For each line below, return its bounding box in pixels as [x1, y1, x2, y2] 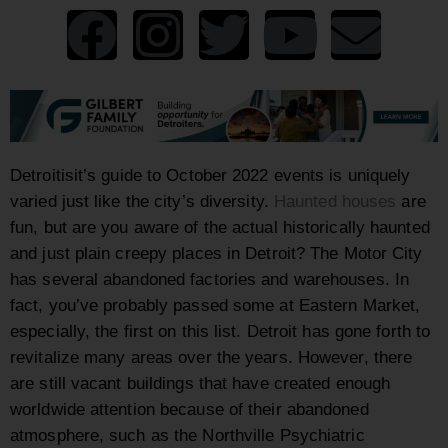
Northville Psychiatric [202, 425, 365, 446]
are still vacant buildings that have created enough [10, 373, 391, 394]
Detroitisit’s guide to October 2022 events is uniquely [10, 165, 411, 186]
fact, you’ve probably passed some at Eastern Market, [10, 295, 421, 316]
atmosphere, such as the [10, 425, 203, 446]
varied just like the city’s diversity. [10, 191, 274, 212]
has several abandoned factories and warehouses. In [10, 269, 410, 290]
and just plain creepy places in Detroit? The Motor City [10, 243, 423, 264]
